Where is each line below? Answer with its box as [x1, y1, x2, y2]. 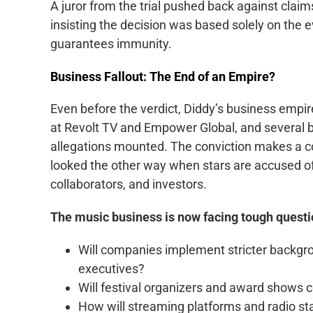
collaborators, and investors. [50, 177, 207, 192]
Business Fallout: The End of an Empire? [50, 68, 275, 84]
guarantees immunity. [50, 36, 172, 51]
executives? [78, 261, 145, 277]
